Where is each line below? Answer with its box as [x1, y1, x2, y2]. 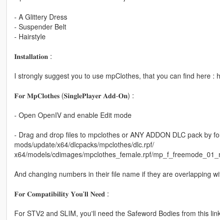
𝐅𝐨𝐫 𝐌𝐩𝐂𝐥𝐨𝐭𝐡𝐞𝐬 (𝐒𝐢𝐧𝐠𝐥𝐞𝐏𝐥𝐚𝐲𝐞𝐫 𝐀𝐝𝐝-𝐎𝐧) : [14, 90, 134, 101]
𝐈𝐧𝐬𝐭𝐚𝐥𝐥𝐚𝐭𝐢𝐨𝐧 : [14, 51, 52, 61]
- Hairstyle [14, 31, 46, 42]
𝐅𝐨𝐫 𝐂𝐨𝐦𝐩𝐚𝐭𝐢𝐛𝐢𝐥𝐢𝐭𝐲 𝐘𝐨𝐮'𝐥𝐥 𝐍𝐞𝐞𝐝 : [14, 189, 109, 199]
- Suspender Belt [14, 22, 66, 32]
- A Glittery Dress [14, 12, 67, 22]
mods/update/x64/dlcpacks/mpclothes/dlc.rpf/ [14, 139, 154, 150]
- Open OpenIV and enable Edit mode [14, 110, 132, 120]
